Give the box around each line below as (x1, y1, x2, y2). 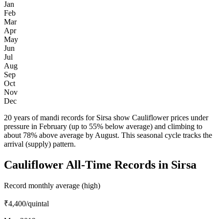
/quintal (26, 199, 49, 208)
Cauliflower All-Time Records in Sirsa (4, 158, 197, 172)
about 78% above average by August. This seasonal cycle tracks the (4, 131, 212, 140)
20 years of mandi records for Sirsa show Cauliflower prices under (4, 113, 208, 122)
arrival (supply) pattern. (4, 140, 76, 149)
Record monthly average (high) (4, 181, 100, 190)
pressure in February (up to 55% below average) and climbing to (4, 122, 202, 131)
